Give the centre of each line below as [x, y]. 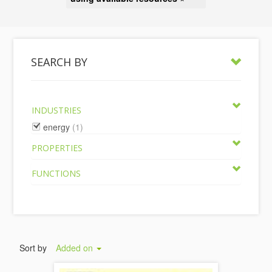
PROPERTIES [57, 148]
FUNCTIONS [56, 173]
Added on [76, 248]
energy [57, 127]
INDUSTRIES [57, 110]
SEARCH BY [59, 62]
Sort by [33, 248]
